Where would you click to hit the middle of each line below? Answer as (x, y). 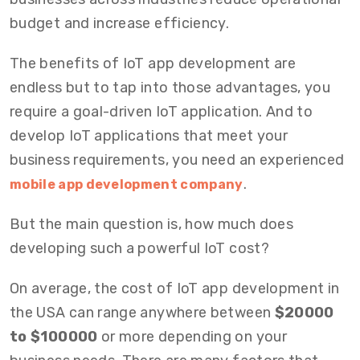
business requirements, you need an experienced (177, 160)
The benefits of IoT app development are (153, 63)
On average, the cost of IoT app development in (175, 288)
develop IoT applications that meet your (149, 136)
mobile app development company (127, 184)
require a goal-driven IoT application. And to (162, 112)
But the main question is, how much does (152, 224)
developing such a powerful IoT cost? (139, 248)
